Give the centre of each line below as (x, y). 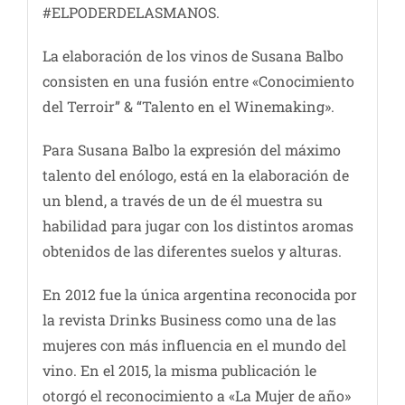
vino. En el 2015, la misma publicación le (179, 371)
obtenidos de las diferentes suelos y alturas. (192, 251)
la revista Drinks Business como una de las (189, 320)
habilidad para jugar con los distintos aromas (198, 226)
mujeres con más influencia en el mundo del (194, 345)
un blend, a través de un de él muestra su (182, 201)
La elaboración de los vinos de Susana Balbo (193, 56)
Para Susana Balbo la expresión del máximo (191, 150)
